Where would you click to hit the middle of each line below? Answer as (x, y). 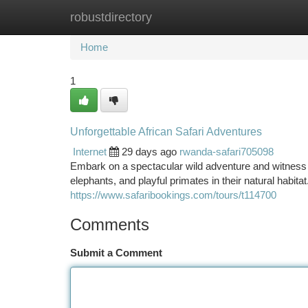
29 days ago (149, 152)
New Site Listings (178, 17)
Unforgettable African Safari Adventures (166, 132)
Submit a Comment (116, 253)
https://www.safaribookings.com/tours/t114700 (173, 195)
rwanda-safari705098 (227, 152)
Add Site (256, 17)
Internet (90, 152)
